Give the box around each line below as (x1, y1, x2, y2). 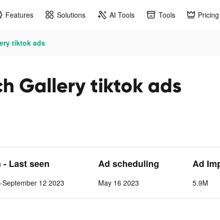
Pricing (198, 9, 219, 20)
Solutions (57, 9, 85, 20)
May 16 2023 (98, 178, 139, 188)
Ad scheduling (98, 157, 159, 170)
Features (5, 9, 33, 20)
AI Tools (110, 9, 135, 20)
